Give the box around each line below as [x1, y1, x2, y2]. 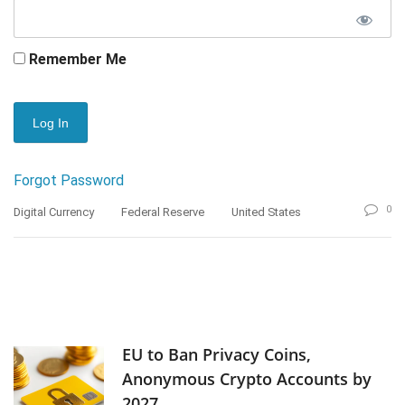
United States [231, 205, 301, 220]
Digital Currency [14, 205, 94, 220]
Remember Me [25, 51, 127, 69]
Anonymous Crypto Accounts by [122, 368, 372, 391]
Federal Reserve [121, 205, 204, 220]
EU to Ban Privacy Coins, [122, 344, 311, 366]
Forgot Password [14, 172, 124, 190]
